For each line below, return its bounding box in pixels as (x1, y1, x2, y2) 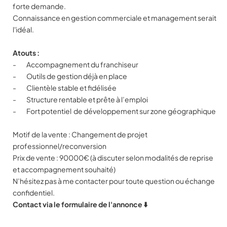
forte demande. (13, 2, 66, 11)
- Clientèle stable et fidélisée (13, 83, 117, 92)
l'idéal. (13, 25, 34, 34)
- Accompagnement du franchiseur (13, 60, 138, 69)
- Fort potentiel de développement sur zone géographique (13, 106, 216, 116)
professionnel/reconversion (13, 141, 106, 150)
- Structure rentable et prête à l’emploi (13, 95, 148, 104)
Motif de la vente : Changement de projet (13, 130, 147, 139)
